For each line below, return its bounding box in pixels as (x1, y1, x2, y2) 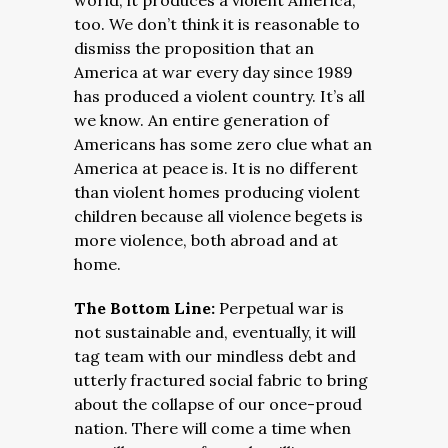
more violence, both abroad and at (74, 230, 338, 250)
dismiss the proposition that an (74, 38, 314, 58)
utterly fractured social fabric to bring (74, 370, 368, 390)
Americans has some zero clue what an (74, 134, 372, 154)
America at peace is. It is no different (74, 158, 358, 178)
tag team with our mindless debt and (74, 346, 356, 366)
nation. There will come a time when (74, 418, 351, 438)
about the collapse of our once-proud (74, 394, 362, 414)
